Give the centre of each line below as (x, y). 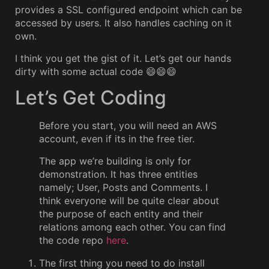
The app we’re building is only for (115, 161)
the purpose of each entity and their (121, 213)
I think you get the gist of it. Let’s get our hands (123, 58)
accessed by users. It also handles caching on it (123, 23)
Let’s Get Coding (91, 98)
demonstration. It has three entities (118, 174)
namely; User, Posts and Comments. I (123, 187)
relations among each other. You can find (132, 227)
